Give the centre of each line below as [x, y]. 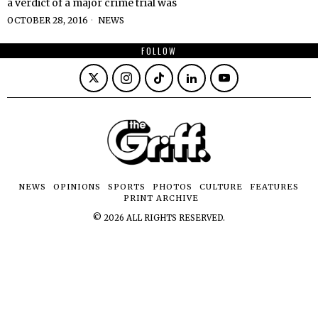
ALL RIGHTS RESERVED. [175, 218]
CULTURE [221, 186]
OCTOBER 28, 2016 [48, 21]
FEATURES [274, 186]
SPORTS [127, 186]
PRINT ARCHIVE [161, 198]
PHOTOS [172, 186]
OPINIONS [77, 186]
